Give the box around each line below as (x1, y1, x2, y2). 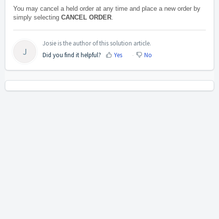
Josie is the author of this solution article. (43, 39, 151, 47)
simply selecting (13, 14, 61, 22)
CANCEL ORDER (61, 14, 111, 22)
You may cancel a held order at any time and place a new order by (13, 5, 200, 13)
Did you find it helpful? (43, 50, 101, 59)
